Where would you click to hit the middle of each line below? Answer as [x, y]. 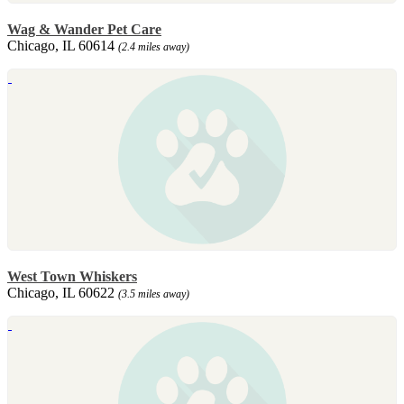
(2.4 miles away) [154, 46]
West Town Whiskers [72, 276]
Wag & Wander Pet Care [84, 29]
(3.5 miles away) [154, 294]
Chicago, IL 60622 [63, 292]
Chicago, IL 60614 [63, 45]
